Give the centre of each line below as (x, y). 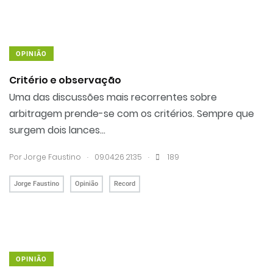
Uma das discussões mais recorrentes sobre (113, 97)
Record (125, 184)
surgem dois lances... (57, 130)
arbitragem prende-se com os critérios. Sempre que (132, 114)
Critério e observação (65, 80)
